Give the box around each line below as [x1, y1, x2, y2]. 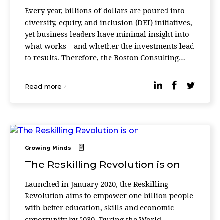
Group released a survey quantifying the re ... [25, 64, 184, 74]
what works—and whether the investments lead [25, 41, 194, 51]
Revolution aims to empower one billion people [25, 191, 193, 200]
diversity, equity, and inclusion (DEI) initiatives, [25, 17, 192, 27]
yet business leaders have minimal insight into [25, 29, 189, 39]
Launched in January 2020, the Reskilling [25, 179, 168, 189]
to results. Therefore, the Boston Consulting [25, 53, 179, 62]
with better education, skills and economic [25, 202, 174, 212]
